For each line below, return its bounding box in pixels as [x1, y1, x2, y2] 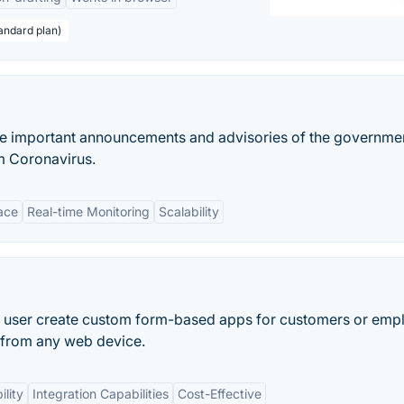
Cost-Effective [178, 386, 262, 401]
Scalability [159, 204, 219, 219]
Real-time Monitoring [27, 204, 150, 219]
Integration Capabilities [32, 386, 169, 401]
